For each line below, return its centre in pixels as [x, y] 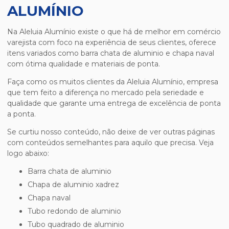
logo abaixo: [28, 154]
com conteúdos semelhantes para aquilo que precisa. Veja [110, 143]
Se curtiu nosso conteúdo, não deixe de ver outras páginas [111, 132]
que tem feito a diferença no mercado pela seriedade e [106, 93]
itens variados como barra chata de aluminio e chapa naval [111, 53]
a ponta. [21, 114]
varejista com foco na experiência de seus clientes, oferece [112, 43]
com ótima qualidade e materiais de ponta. [84, 64]
